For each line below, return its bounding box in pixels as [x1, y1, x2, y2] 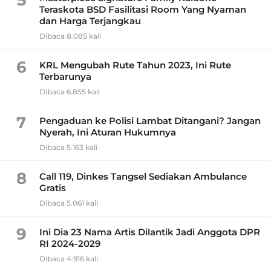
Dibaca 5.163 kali [39, 143, 97, 152]
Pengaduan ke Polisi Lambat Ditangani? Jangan [39, 115, 261, 127]
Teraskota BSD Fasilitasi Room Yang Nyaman [39, 4, 246, 16]
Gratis [39, 182, 66, 194]
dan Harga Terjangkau [39, 15, 141, 27]
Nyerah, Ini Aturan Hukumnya [39, 126, 176, 139]
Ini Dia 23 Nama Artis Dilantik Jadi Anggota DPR [39, 226, 260, 238]
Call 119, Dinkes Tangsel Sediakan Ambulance [39, 171, 247, 183]
